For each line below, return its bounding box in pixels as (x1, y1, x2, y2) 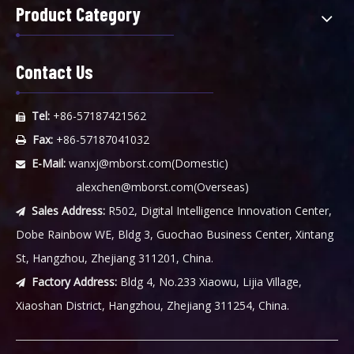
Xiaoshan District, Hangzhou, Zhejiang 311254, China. (16, 298, 289, 314)
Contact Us (16, 60, 93, 84)
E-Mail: (32, 156, 66, 171)
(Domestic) (171, 156, 228, 171)
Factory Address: (32, 274, 117, 290)
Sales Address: (32, 203, 105, 219)
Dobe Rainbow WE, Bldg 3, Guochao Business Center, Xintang (16, 227, 333, 243)
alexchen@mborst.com (76, 179, 194, 195)
